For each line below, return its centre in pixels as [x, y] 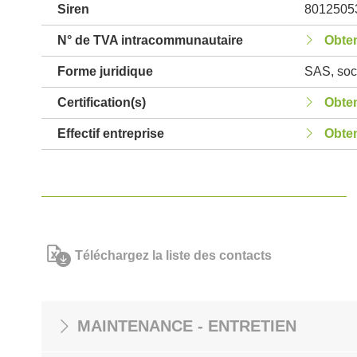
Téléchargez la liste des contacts [173, 255]
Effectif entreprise [111, 133]
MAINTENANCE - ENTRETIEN [187, 326]
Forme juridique [105, 71]
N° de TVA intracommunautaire [150, 40]
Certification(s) [102, 102]
